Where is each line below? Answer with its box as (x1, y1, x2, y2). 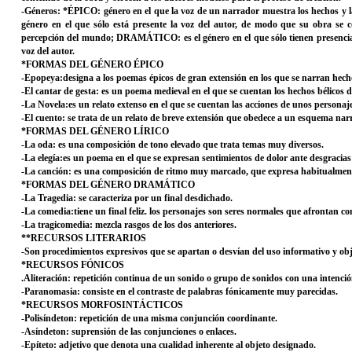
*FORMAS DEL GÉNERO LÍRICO (21, 126, 169, 137)
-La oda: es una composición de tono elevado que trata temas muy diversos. (21, 139, 324, 150)
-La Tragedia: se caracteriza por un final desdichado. (21, 192, 233, 203)
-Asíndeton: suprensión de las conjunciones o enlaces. (21, 326, 236, 337)
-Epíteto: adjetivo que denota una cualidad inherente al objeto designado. (21, 339, 316, 350)
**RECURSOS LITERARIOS (21, 233, 146, 244)
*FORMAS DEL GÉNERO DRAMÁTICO (21, 179, 195, 190)
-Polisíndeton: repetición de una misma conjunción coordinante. (21, 313, 277, 324)
